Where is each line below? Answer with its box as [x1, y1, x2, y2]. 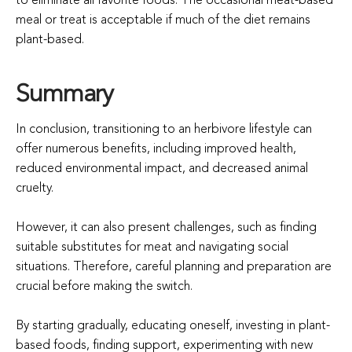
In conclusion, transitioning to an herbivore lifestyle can [16, 123, 312, 136]
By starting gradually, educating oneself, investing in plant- [16, 319, 330, 332]
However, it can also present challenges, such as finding [16, 221, 317, 234]
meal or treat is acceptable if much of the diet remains [16, 13, 310, 27]
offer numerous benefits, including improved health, [16, 142, 296, 156]
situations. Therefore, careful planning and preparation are [16, 260, 332, 273]
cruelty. [16, 181, 53, 195]
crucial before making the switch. [16, 280, 192, 293]
